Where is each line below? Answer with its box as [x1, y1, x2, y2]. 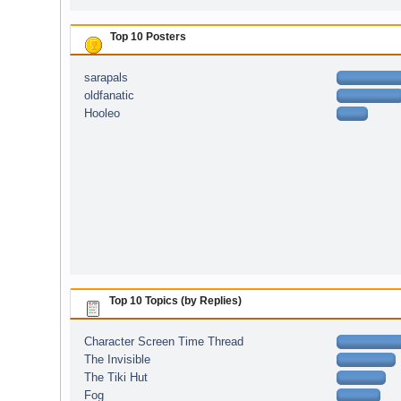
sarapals [83, 71, 128, 84]
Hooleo [83, 107, 120, 120]
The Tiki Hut [83, 371, 148, 384]
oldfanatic [83, 89, 134, 102]
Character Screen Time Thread [83, 335, 243, 348]
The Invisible [83, 353, 150, 366]
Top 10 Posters [110, 30, 187, 43]
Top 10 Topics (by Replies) [109, 294, 243, 307]
